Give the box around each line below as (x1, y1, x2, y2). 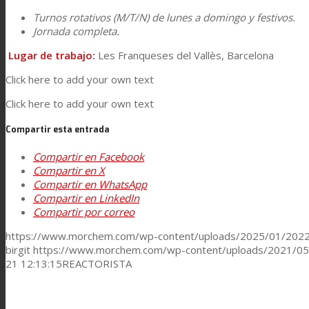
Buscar (50, 81, 83, 95)
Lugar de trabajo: (8, 48, 95, 62)
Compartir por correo (33, 205, 134, 219)
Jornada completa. (33, 23, 119, 38)
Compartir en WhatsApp (33, 177, 147, 192)
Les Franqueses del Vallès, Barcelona (95, 48, 274, 62)
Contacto (33, 30, 76, 43)
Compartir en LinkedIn (33, 191, 139, 206)
